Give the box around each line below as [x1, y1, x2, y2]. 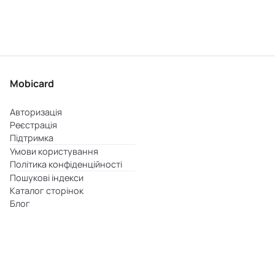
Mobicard [10, 77, 54, 90]
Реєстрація [10, 119, 57, 131]
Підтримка [10, 132, 53, 144]
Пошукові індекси [10, 172, 83, 184]
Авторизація [10, 106, 62, 118]
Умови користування [10, 145, 98, 157]
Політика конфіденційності [10, 158, 122, 170]
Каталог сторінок [10, 185, 83, 196]
